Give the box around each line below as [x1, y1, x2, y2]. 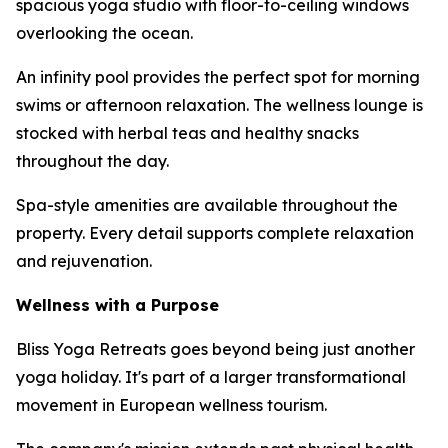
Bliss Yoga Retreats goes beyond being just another [16, 339, 415, 359]
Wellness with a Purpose [16, 295, 219, 315]
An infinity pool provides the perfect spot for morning [16, 67, 420, 87]
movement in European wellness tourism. [16, 395, 327, 415]
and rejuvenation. [16, 251, 152, 271]
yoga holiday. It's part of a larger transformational [16, 367, 406, 387]
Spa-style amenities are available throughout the [16, 195, 398, 215]
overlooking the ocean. [16, 23, 193, 43]
